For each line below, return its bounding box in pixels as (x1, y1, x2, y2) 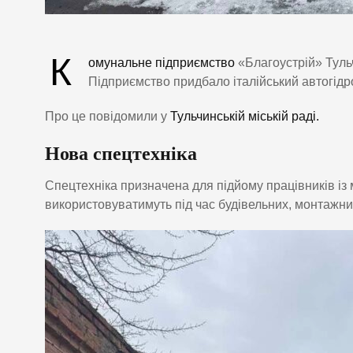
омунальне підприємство (88, 55, 235, 69)
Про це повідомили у (45, 109, 170, 123)
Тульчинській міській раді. (170, 109, 319, 123)
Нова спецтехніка (45, 143, 197, 164)
